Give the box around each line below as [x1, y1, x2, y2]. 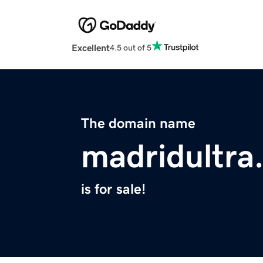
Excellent [72, 43, 110, 53]
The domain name [81, 116, 195, 131]
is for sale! [81, 182, 146, 197]
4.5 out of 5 [110, 43, 151, 52]
